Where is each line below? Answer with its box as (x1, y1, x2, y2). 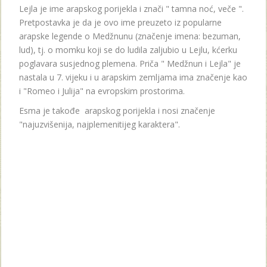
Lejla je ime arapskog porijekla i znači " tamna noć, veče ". (19, 2, 244, 14)
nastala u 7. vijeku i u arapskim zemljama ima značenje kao (19, 71, 247, 83)
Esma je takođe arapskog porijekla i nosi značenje (19, 104, 218, 116)
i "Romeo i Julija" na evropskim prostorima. (19, 85, 185, 97)
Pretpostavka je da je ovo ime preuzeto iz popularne (19, 16, 222, 28)
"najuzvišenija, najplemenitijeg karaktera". (19, 118, 180, 130)
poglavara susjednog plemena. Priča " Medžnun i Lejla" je (19, 57, 241, 69)
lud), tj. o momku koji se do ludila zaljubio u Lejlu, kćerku (19, 44, 237, 55)
